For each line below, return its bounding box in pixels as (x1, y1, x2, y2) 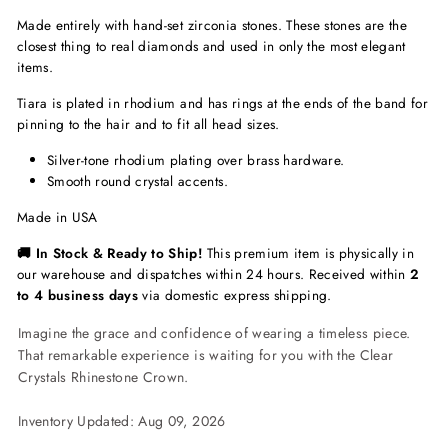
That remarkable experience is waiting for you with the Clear (18, 345, 394, 366)
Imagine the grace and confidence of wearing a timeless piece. (18, 323, 411, 344)
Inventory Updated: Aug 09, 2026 (18, 411, 226, 432)
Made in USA (17, 207, 98, 228)
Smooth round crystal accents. (47, 171, 228, 192)
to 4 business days (17, 285, 139, 306)
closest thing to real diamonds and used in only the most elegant (17, 36, 406, 57)
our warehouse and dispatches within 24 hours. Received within (17, 264, 411, 285)
